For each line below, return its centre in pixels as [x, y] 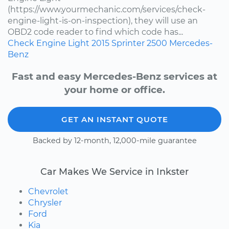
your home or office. [114, 89]
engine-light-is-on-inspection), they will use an [103, 20]
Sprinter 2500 [139, 43]
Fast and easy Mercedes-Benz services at [114, 76]
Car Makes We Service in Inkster [114, 171]
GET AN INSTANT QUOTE [114, 119]
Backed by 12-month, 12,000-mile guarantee [114, 140]
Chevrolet [48, 191]
